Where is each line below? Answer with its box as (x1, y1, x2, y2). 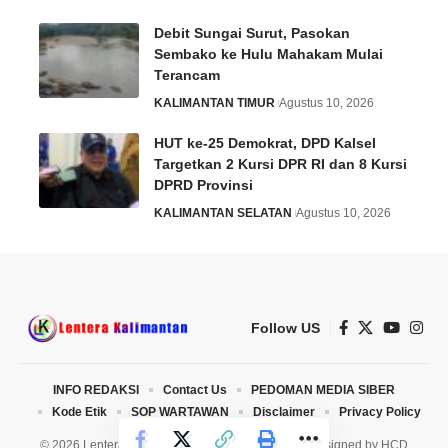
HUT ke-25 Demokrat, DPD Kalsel (154, 134, 376, 151)
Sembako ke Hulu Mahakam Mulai (154, 45, 383, 62)
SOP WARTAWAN (130, 404, 229, 419)
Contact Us (163, 382, 227, 397)
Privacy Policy (338, 404, 421, 419)
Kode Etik (51, 404, 107, 419)
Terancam (154, 66, 220, 83)
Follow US (251, 319, 320, 336)
